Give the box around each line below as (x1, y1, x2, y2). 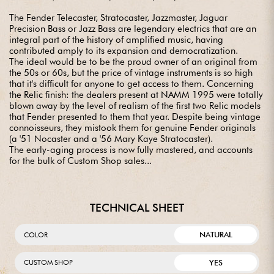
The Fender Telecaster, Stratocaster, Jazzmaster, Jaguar (9, 12, 228, 24)
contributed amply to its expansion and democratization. (9, 45, 238, 57)
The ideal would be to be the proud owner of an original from (9, 56, 257, 68)
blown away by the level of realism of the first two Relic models (9, 100, 261, 112)
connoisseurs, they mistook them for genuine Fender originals (9, 122, 256, 134)
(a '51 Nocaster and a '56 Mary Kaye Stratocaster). (9, 133, 213, 145)
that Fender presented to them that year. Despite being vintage (9, 111, 261, 123)
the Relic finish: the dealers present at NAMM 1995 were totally (9, 89, 263, 101)
